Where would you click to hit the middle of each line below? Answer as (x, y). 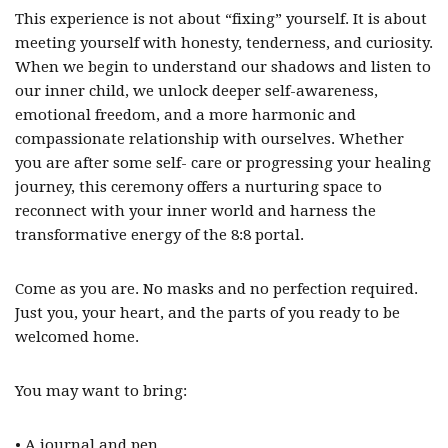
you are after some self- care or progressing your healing (223, 163)
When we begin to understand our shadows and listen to (223, 67)
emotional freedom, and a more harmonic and (185, 115)
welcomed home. (77, 337)
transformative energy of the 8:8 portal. (159, 235)
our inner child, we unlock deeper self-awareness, (196, 91)
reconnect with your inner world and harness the (195, 211)
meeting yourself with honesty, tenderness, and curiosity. (224, 43)
